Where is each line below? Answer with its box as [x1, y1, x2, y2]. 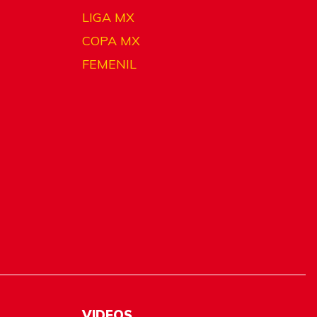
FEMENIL [82, 55, 137, 72]
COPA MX [82, 32, 140, 49]
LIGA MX [82, 8, 134, 25]
